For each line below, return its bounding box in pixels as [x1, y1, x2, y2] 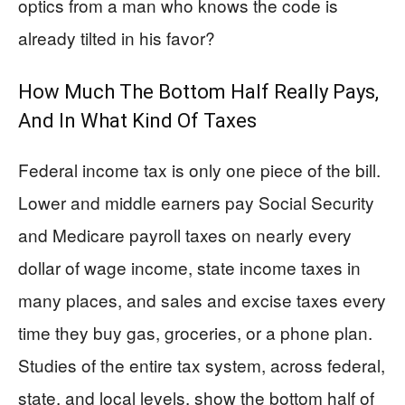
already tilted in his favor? [18, 25, 215, 50]
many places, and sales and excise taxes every [18, 287, 386, 312]
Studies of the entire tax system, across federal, [18, 353, 385, 377]
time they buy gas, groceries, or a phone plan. [18, 320, 372, 344]
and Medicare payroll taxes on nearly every [18, 222, 352, 247]
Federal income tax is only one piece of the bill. [18, 157, 381, 182]
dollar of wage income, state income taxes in [18, 255, 361, 279]
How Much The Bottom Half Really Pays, [18, 80, 379, 103]
